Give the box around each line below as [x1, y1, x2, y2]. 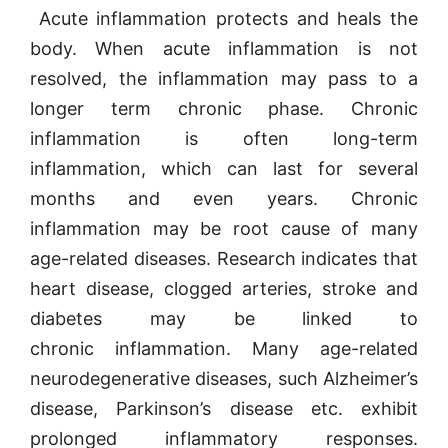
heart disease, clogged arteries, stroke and [30, 278, 418, 299]
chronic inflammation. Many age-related [30, 338, 418, 359]
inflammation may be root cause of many [30, 218, 418, 239]
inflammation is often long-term [30, 128, 418, 149]
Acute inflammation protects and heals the [30, 8, 418, 29]
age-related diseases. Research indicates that [30, 248, 418, 269]
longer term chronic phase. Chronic [30, 98, 418, 119]
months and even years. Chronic [30, 188, 418, 209]
